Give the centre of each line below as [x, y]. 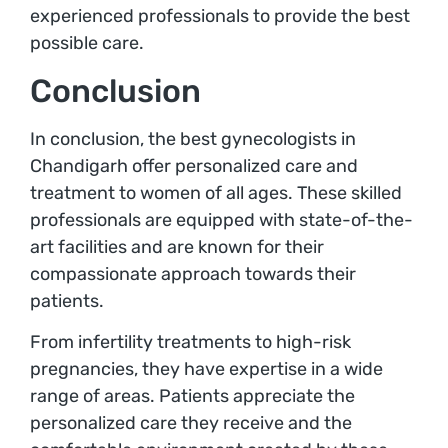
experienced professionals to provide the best [220, 16]
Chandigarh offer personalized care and [194, 165]
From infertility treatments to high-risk [190, 342]
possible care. [87, 43]
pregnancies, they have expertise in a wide [206, 369]
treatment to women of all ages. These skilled [216, 192]
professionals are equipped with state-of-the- [221, 219]
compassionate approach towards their [193, 273]
